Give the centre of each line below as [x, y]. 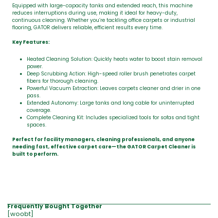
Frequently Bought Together [55, 206]
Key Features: [31, 42]
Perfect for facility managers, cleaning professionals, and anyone [103, 139]
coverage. [39, 110]
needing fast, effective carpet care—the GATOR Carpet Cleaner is [104, 147]
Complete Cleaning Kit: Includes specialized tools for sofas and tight [113, 118]
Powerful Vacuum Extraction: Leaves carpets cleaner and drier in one [114, 88]
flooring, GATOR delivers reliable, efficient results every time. [87, 27]
